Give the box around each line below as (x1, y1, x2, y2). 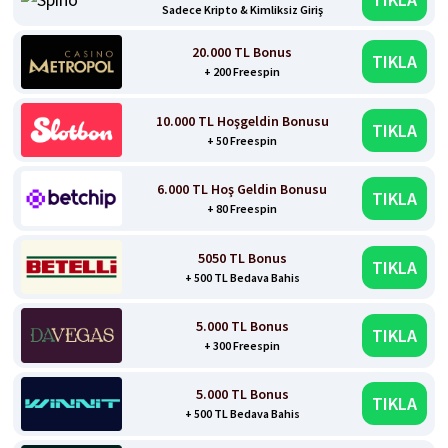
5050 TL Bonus (197, 248, 287, 267)
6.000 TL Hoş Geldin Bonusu (157, 180, 328, 199)
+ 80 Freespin (207, 201, 278, 217)
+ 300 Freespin (204, 337, 281, 353)
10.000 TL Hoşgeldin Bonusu (155, 111, 329, 130)
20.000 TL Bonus (192, 43, 293, 62)
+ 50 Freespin (207, 132, 278, 148)
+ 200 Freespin (204, 64, 281, 80)
